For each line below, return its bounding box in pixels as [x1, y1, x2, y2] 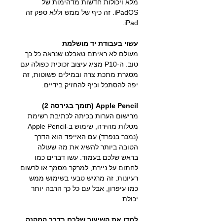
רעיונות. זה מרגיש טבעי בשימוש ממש [29, 174, 138, 182]
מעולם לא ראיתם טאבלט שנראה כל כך [25, 50, 138, 58]
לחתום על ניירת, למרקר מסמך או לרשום [20, 164, 138, 172]
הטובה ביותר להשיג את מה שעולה [37, 143, 138, 151]
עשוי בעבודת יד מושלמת [62, 39, 138, 47]
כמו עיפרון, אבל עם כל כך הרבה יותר [31, 184, 138, 192]
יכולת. [120, 195, 138, 203]
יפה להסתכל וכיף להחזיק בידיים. [42, 81, 138, 89]
